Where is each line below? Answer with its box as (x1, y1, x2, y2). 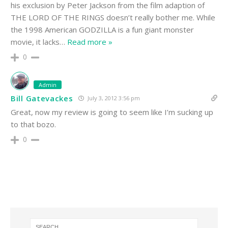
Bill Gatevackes (11, 93, 73, 103)
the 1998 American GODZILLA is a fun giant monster (11, 24, 194, 35)
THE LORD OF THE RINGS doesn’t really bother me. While (11, 12, 215, 23)
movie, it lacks (11, 37, 60, 47)
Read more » (67, 37, 112, 47)
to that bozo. (11, 119, 56, 130)
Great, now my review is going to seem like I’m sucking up (11, 107, 213, 118)
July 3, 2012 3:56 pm (85, 94, 140, 102)
